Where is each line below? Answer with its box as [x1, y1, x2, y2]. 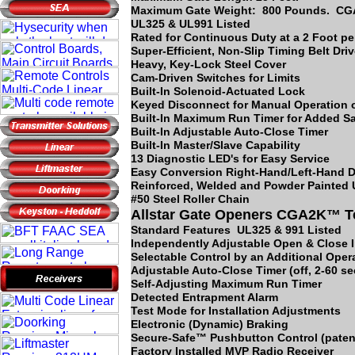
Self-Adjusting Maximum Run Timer [131, 277, 322, 290]
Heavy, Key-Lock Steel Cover [131, 58, 286, 71]
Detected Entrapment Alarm [131, 291, 278, 303]
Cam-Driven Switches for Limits [131, 71, 300, 84]
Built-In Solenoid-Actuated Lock [131, 85, 305, 97]
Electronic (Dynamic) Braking [131, 318, 288, 330]
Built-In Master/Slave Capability [131, 139, 300, 151]
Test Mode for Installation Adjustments [131, 304, 341, 317]
